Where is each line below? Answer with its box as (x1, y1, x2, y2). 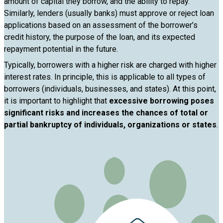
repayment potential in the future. (4, 44, 118, 54)
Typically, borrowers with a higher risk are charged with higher (4, 60, 217, 70)
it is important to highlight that (4, 96, 109, 106)
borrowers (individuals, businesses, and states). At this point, (4, 84, 216, 94)
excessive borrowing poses (109, 96, 214, 106)
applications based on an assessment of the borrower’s (4, 20, 198, 30)
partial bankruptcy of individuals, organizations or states (4, 120, 217, 129)
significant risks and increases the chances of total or (4, 108, 208, 117)
